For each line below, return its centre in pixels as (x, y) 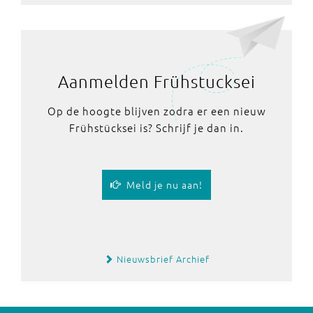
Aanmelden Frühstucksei (156, 81)
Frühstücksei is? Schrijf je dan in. (156, 127)
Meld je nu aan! (162, 184)
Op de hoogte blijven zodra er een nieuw (156, 110)
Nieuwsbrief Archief (161, 259)
